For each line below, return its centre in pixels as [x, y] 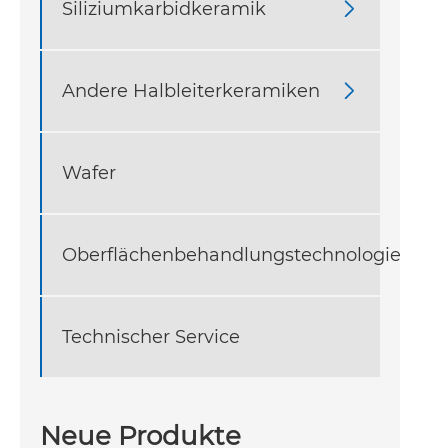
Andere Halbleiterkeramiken [191, 90]
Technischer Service [151, 336]
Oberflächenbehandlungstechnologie [231, 254]
